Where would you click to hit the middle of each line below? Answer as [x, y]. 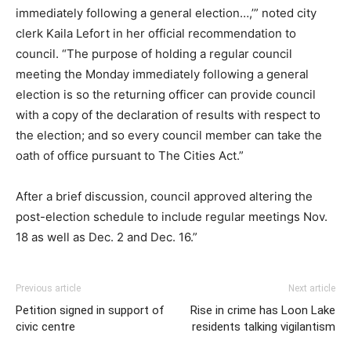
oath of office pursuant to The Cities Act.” [130, 156]
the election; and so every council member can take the [169, 136]
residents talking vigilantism [264, 327]
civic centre [45, 327]
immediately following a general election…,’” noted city [166, 13]
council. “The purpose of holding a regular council [154, 54]
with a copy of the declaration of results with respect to [168, 115]
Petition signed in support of [90, 311]
